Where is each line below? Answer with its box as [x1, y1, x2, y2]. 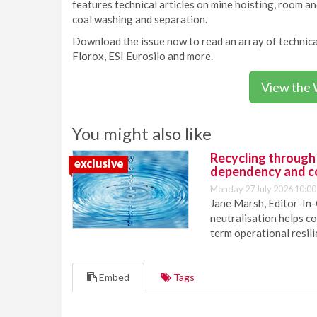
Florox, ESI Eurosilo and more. [72, 50, 213, 62]
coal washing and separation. [72, 13, 207, 25]
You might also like [72, 123, 212, 144]
